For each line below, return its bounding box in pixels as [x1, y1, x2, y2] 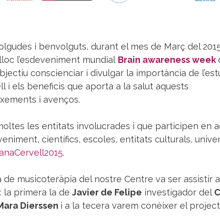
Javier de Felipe [72, 187, 142, 198]
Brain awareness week [118, 55, 216, 65]
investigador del [142, 187, 214, 198]
